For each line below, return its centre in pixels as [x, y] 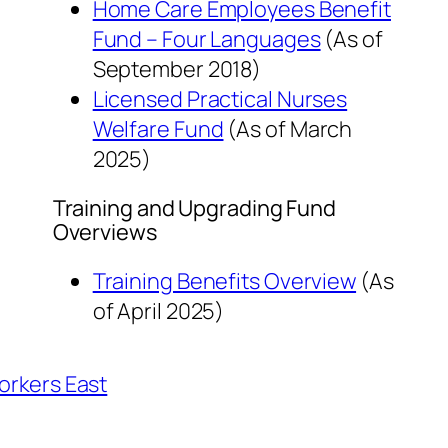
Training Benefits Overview [224, 280]
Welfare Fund [158, 129]
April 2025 [166, 310]
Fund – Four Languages [206, 39]
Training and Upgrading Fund [194, 207]
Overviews [104, 231]
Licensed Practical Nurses [220, 99]
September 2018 [172, 69]
